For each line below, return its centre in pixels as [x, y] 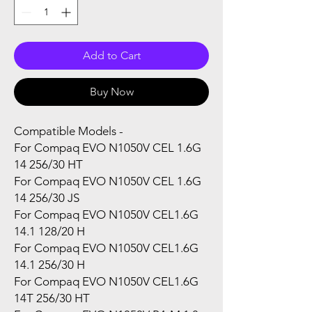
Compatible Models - [69, 131]
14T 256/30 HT [52, 298]
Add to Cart [111, 55]
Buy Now [111, 91]
